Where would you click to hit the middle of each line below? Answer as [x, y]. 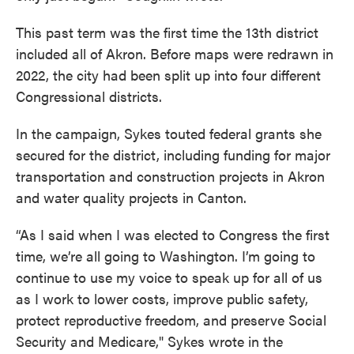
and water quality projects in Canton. [131, 197]
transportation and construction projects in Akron [170, 175]
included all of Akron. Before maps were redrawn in [175, 53]
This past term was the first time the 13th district [167, 32]
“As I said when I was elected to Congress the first [173, 234]
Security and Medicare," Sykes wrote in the [149, 341]
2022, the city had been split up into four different [168, 74]
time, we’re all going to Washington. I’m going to [166, 255]
